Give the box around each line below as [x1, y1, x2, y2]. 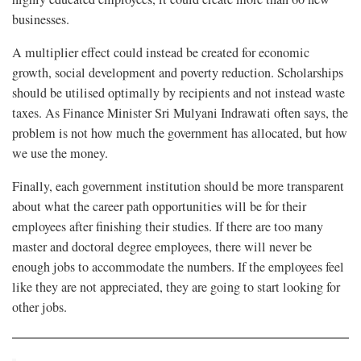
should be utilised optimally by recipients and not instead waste [12, 83, 345, 102]
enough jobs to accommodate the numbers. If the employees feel [12, 257, 344, 276]
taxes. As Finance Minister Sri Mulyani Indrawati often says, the [12, 103, 348, 122]
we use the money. [12, 143, 108, 162]
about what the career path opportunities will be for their [12, 197, 306, 215]
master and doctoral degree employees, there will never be [12, 237, 312, 255]
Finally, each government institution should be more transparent [12, 176, 344, 195]
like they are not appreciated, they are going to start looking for [12, 277, 340, 296]
